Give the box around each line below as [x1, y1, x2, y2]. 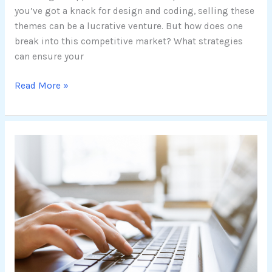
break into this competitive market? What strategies [14, 36, 243, 47]
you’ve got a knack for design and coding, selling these [14, 5, 254, 16]
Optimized [13, 257, 59, 268]
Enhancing [13, 135, 60, 147]
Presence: [13, 181, 55, 192]
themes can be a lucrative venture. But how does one [14, 21, 243, 32]
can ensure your [14, 51, 84, 62]
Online [13, 166, 42, 177]
